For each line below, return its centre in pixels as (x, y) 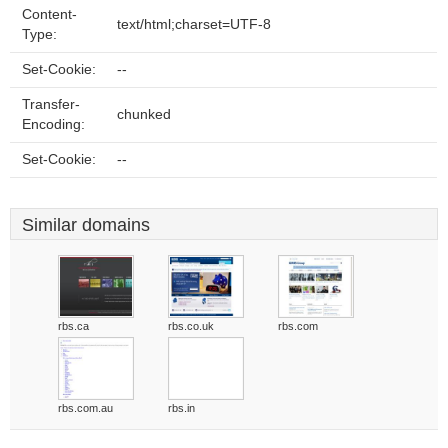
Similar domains (86, 225)
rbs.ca (73, 326)
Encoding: (53, 124)
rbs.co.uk (191, 326)
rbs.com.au (85, 408)
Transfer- (51, 104)
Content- (49, 14)
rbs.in (181, 408)
